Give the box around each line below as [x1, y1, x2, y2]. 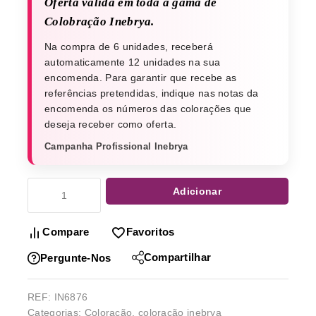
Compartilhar [143, 251, 212, 264]
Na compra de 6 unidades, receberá [44, 41, 213, 53]
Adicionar [173, 186, 221, 197]
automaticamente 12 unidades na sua [44, 56, 221, 68]
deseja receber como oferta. [44, 119, 177, 130]
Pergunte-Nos [40, 252, 111, 265]
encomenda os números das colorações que [44, 103, 252, 115]
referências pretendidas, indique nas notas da [44, 87, 259, 99]
